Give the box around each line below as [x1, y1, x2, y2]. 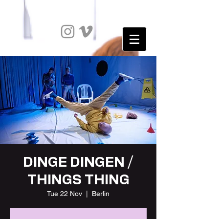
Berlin [92, 190, 109, 197]
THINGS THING [27, 174, 130, 187]
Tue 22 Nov [47, 190, 82, 197]
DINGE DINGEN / [23, 156, 133, 170]
